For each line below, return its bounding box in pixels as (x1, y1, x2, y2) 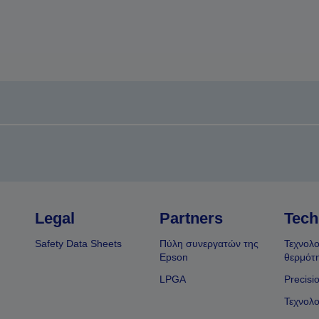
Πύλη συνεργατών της (159, 238, 258, 249)
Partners (159, 209, 223, 227)
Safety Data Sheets (35, 238, 122, 249)
